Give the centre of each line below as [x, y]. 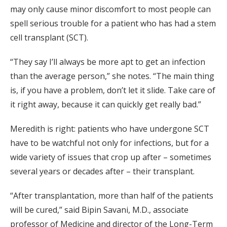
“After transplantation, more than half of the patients [112, 196]
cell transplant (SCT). [49, 38]
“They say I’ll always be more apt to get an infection [108, 62]
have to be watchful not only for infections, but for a [109, 143]
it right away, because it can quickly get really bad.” [106, 105]
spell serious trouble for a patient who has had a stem [113, 24]
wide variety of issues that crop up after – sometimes [111, 157]
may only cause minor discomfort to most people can [110, 9]
